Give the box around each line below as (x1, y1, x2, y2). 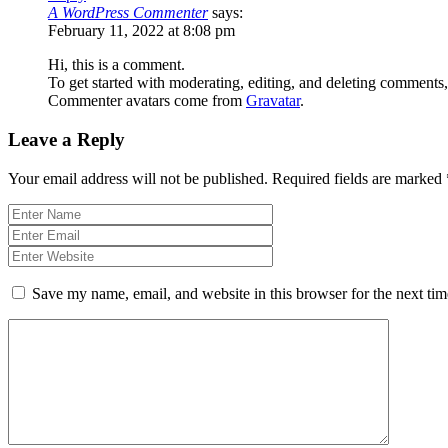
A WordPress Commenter (48, 4, 208, 22)
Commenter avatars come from (48, 92, 246, 110)
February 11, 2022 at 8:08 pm (48, 22, 235, 40)
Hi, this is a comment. (48, 56, 185, 74)
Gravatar (246, 92, 300, 110)
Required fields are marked (272, 169, 446, 187)
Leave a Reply (8, 129, 125, 151)
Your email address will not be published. (8, 169, 268, 187)
